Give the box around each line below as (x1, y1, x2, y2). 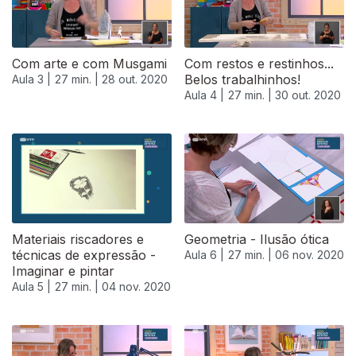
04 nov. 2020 (102, 280, 171, 294)
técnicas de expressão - (12, 247, 156, 264)
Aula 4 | (184, 88, 224, 103)
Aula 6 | (184, 248, 224, 262)
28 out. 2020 (102, 72, 168, 87)
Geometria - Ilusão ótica (184, 231, 329, 248)
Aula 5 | (12, 280, 51, 294)
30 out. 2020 (275, 88, 341, 103)
